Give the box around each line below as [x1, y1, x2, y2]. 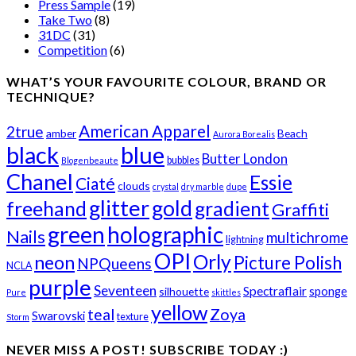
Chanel [6, 168, 73, 195]
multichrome [266, 229, 348, 247]
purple [29, 274, 91, 301]
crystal [153, 181, 179, 192]
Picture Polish [234, 252, 342, 274]
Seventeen [94, 282, 157, 300]
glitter [89, 195, 149, 222]
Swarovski [32, 308, 85, 323]
